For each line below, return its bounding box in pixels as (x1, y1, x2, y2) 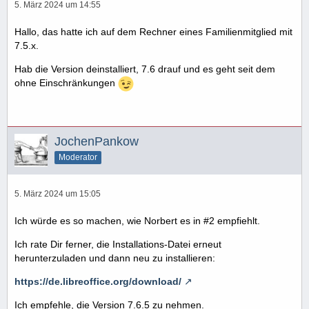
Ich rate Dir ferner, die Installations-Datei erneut (14, 238, 221, 250)
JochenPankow (54, 134, 139, 148)
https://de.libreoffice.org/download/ (14, 275, 181, 287)
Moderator (59, 152, 97, 162)
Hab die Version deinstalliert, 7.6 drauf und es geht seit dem (14, 63, 275, 74)
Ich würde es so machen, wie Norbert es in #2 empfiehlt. (14, 215, 260, 226)
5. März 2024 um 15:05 (14, 188, 101, 199)
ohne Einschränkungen (14, 77, 118, 88)
